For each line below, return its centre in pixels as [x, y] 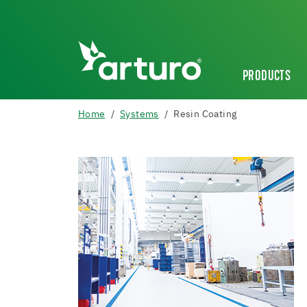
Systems [139, 114]
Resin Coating [205, 114]
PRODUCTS [267, 77]
